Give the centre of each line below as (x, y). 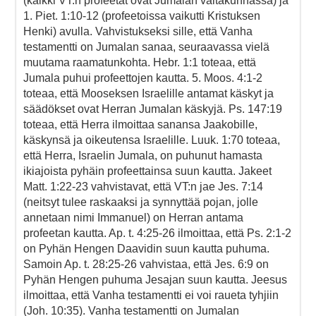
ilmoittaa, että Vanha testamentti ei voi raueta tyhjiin (151, 295)
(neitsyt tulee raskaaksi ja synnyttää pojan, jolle (141, 202)
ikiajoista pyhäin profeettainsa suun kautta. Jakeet (147, 171)
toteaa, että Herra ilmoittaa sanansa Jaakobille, (140, 124)
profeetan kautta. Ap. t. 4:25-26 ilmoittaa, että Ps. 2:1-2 (157, 233)
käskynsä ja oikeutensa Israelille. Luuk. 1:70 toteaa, (152, 140)
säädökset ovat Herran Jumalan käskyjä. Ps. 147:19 (153, 109)
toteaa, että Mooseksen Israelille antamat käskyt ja (148, 93)
